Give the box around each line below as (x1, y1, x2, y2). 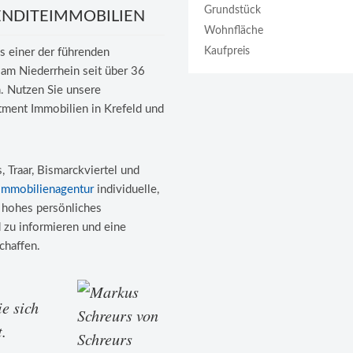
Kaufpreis (204, 46, 250, 58)
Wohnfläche (204, 25, 263, 37)
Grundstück (204, 5, 261, 17)
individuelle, (94, 184, 159, 195)
